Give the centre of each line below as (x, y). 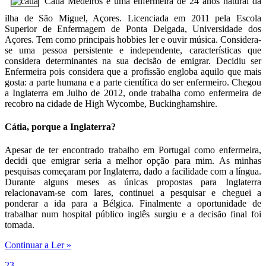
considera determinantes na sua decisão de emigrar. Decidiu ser (133, 61)
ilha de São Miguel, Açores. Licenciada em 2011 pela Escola (133, 18)
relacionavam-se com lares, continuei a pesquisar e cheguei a (133, 193)
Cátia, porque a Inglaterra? (60, 126)
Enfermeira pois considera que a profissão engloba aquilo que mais (133, 71)
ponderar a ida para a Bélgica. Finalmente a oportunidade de (133, 204)
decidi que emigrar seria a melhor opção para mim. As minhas (133, 161)
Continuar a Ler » (38, 245)
